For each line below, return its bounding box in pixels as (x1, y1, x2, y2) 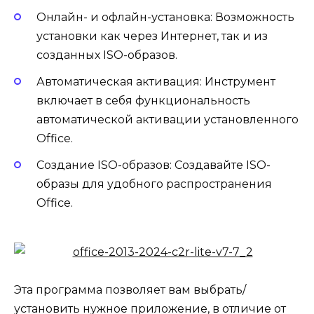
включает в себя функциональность (36, 93, 250, 107)
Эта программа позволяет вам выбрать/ (14, 283, 246, 297)
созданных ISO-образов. (36, 48, 177, 62)
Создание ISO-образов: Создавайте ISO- (36, 158, 271, 172)
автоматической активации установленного (36, 112, 299, 126)
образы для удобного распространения (36, 177, 272, 191)
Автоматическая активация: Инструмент (36, 74, 275, 88)
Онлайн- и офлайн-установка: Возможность (36, 10, 294, 24)
